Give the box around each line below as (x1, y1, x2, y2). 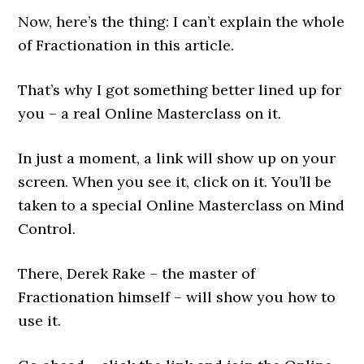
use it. (18, 311, 62, 331)
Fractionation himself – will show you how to (18, 288, 336, 307)
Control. (18, 219, 76, 239)
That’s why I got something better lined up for (18, 80, 342, 100)
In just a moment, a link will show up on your (18, 149, 336, 168)
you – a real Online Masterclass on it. (18, 104, 282, 123)
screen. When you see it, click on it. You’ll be (18, 172, 332, 192)
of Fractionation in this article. (18, 36, 235, 55)
